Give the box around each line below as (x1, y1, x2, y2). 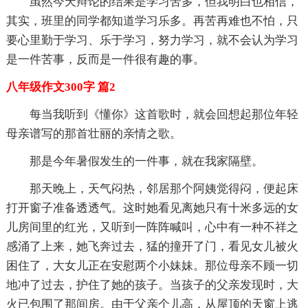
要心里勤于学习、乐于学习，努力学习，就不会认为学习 (5, 33, 298, 47)
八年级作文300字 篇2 (5, 80, 115, 93)
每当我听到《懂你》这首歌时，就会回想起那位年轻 (29, 107, 298, 121)
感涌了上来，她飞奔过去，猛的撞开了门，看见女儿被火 (5, 239, 298, 253)
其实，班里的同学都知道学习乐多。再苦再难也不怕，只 (5, 14, 298, 27)
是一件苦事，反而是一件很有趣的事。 (5, 52, 205, 66)
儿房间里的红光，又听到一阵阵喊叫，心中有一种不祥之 (5, 220, 298, 234)
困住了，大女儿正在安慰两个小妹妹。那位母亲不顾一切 (5, 258, 298, 272)
